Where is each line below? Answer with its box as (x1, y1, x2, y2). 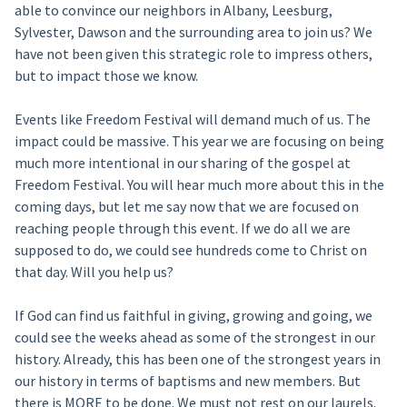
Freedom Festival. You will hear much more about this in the (14, 175, 384, 194)
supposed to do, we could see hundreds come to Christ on (14, 241, 367, 259)
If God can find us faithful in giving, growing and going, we (14, 306, 372, 324)
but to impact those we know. (14, 66, 198, 84)
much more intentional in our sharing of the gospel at (14, 154, 351, 172)
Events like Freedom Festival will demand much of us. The (14, 110, 371, 128)
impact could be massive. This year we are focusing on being (14, 132, 384, 150)
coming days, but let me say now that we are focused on (14, 197, 359, 215)
